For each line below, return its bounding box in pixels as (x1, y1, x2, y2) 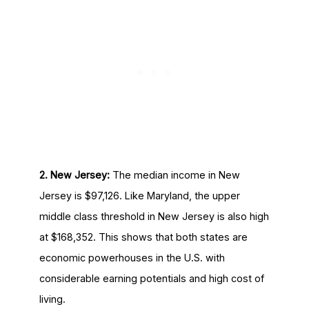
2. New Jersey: (39, 169, 112, 181)
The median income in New (112, 169, 240, 181)
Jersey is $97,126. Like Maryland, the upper (39, 190, 240, 202)
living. (39, 293, 66, 306)
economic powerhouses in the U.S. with (39, 252, 225, 264)
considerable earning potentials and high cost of (39, 272, 264, 285)
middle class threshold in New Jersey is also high (39, 210, 269, 223)
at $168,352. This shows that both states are (39, 231, 248, 243)
